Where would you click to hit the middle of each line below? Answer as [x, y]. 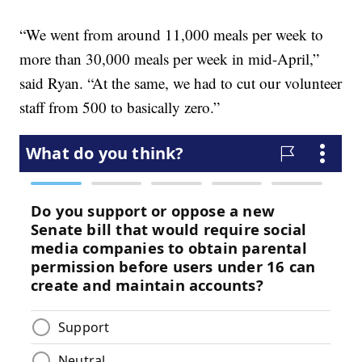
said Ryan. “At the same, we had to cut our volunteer [181, 82]
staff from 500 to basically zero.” [120, 107]
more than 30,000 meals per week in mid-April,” [170, 58]
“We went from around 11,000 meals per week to [172, 34]
